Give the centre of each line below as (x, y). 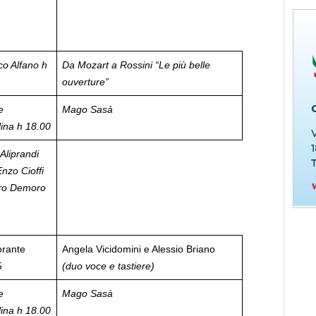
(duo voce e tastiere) (108, 266)
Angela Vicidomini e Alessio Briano (139, 249)
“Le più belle (183, 65)
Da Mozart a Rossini (107, 65)
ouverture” (85, 82)
